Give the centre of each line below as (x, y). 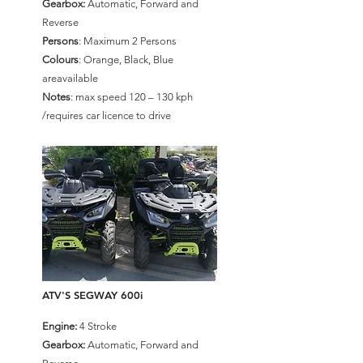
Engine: (60, 326)
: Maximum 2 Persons (128, 41)
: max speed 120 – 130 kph (132, 97)
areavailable (70, 78)
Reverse (60, 22)
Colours (60, 60)
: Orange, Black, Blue (126, 60)
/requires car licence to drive (107, 115)
